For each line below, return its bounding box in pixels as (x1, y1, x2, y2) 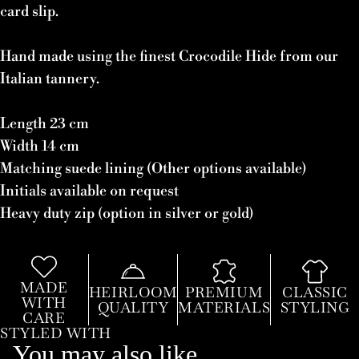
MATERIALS (178, 298, 271, 317)
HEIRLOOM (88, 283, 178, 302)
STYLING (280, 298, 350, 317)
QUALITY (97, 298, 169, 317)
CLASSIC (282, 283, 348, 302)
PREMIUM (185, 283, 264, 302)
